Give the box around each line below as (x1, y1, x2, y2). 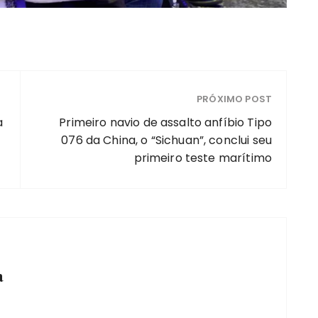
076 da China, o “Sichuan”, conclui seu (61, 132, 272, 149)
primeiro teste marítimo (133, 150, 272, 167)
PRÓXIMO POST (197, 92, 272, 106)
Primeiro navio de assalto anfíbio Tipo (59, 114, 272, 131)
